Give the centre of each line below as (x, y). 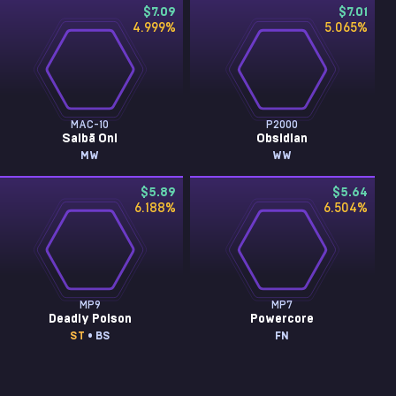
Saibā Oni (90, 139)
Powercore (282, 319)
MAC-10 (90, 125)
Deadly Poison (90, 319)
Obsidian (282, 139)
